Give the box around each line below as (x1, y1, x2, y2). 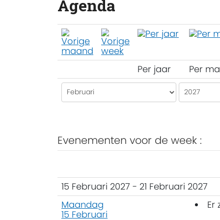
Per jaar (137, 62, 171, 75)
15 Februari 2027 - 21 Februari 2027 (61, 180, 208, 192)
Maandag (61, 198, 104, 211)
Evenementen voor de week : (57, 133, 202, 147)
